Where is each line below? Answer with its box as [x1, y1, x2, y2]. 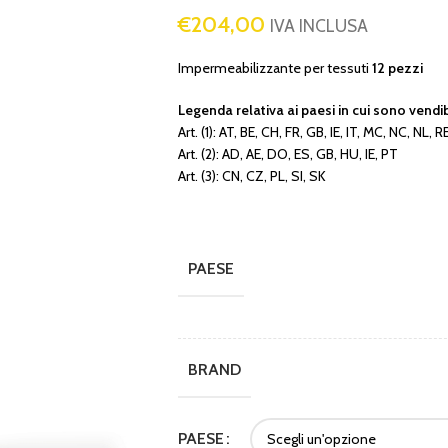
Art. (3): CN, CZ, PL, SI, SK [177, 167, 326, 185]
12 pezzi [368, 59, 423, 77]
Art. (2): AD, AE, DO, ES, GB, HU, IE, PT [177, 145, 398, 163]
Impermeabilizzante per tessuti [177, 59, 369, 77]
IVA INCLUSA [269, 15, 368, 36]
